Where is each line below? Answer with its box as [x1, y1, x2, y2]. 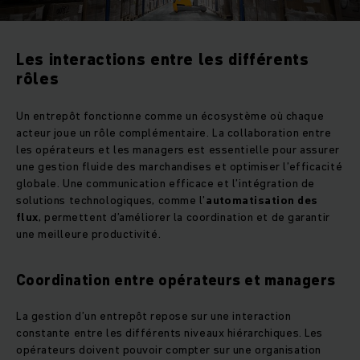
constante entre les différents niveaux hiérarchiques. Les [16, 324, 323, 341]
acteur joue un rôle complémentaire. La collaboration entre [16, 124, 332, 141]
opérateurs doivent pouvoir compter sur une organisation [16, 341, 321, 358]
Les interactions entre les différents [16, 47, 309, 71]
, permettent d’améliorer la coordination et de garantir [38, 208, 330, 225]
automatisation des [206, 191, 318, 208]
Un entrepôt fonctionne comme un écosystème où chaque [16, 107, 325, 124]
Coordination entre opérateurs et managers [16, 269, 336, 290]
